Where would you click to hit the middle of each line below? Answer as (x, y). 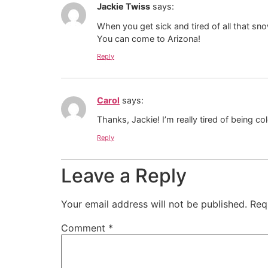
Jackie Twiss (124, 7)
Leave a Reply (124, 175)
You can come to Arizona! (149, 38)
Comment (85, 228)
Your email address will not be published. (154, 204)
